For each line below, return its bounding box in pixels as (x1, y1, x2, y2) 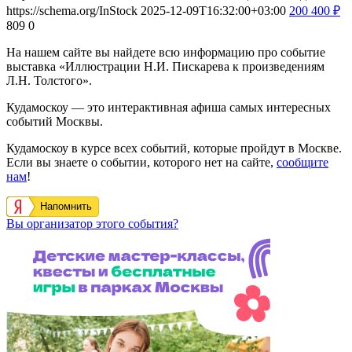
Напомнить (40, 200, 92, 212)
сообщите (277, 155, 328, 169)
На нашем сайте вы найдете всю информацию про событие (6, 45, 325, 59)
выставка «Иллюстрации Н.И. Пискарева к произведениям (6, 59, 324, 73)
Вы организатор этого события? (6, 216, 178, 230)
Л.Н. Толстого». (6, 73, 92, 87)
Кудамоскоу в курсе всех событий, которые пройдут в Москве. (6, 141, 342, 155)
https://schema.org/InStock (6, 3, 137, 17)
